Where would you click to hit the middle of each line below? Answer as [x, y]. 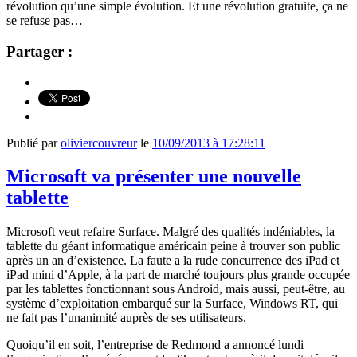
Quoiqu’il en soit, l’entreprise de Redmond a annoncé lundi [155, 345]
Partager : [39, 51]
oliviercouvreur [99, 143]
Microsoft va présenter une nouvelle [154, 177]
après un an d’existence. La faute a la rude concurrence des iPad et [173, 261]
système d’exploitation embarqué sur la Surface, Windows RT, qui [172, 304]
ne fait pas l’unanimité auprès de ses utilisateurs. [126, 318]
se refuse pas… [45, 21]
